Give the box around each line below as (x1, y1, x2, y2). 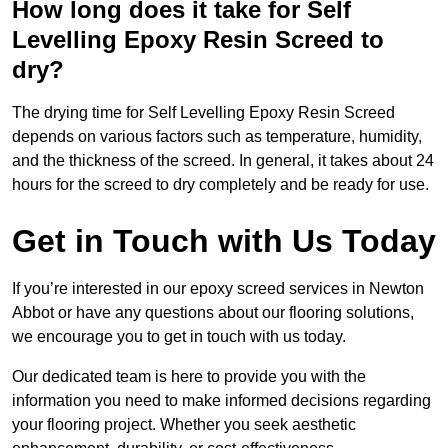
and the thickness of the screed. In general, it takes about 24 (12, 152, 434, 170)
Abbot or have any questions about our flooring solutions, (12, 304, 414, 322)
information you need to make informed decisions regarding (12, 392, 431, 410)
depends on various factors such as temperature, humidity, (12, 128, 422, 146)
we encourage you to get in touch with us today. (12, 328, 346, 346)
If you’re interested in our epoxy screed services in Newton (12, 280, 424, 298)
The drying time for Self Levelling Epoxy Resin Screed (12, 104, 395, 122)
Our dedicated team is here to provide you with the (12, 368, 366, 386)
